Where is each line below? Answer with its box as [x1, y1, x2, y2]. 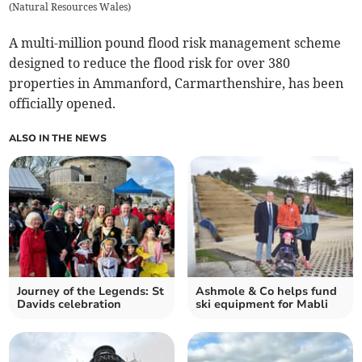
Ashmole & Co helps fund [196, 284, 337, 300]
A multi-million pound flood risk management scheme [9, 35, 342, 52]
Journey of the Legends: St [17, 284, 165, 300]
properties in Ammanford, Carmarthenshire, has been [9, 75, 344, 92]
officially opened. [9, 95, 116, 112]
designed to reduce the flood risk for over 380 [9, 55, 291, 72]
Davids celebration [17, 297, 122, 313]
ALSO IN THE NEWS [9, 132, 107, 145]
